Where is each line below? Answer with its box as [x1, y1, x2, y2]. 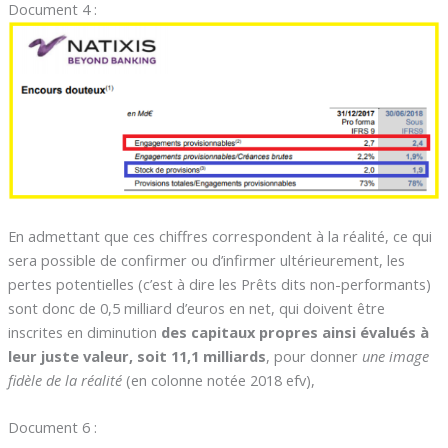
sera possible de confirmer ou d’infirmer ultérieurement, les [7, 250, 405, 271]
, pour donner [265, 346, 362, 367]
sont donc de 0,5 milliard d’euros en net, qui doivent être [7, 298, 385, 319]
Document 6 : [7, 417, 97, 438]
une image [361, 346, 429, 367]
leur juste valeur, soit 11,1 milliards [7, 346, 266, 367]
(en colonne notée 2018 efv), [121, 370, 315, 391]
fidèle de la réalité [7, 370, 122, 391]
